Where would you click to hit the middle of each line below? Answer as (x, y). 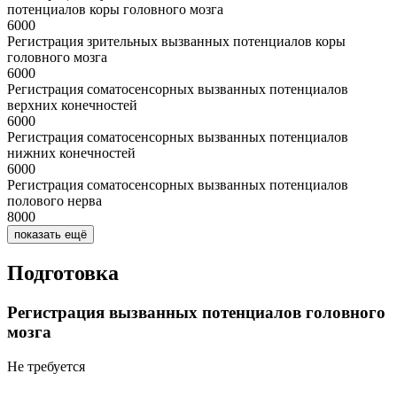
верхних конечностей (72, 105)
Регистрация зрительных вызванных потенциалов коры (176, 42)
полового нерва (54, 201)
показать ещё (51, 235)
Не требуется (46, 366)
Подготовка (63, 272)
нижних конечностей (71, 153)
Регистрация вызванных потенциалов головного (196, 312)
